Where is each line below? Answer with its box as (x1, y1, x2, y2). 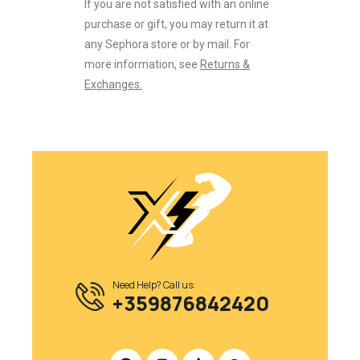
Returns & (200, 58, 250, 71)
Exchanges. (84, 78, 142, 91)
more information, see (84, 58, 200, 71)
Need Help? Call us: (112, 278, 195, 292)
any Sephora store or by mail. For (84, 38, 250, 51)
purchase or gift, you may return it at (84, 18, 268, 31)
